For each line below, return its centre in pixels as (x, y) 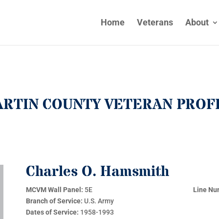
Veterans (155, 22)
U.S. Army (99, 201)
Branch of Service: (55, 201)
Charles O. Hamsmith (98, 172)
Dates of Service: (53, 212)
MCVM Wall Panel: (55, 190)
